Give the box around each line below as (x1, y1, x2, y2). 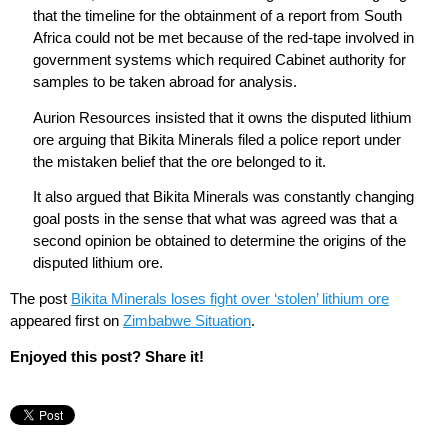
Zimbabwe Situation (123, 312, 251, 330)
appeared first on (10, 312, 123, 330)
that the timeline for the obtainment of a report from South (32, 6, 402, 24)
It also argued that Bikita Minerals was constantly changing (32, 188, 414, 206)
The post (10, 290, 71, 308)
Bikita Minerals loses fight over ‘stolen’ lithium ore (71, 290, 389, 308)
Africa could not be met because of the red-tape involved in (32, 28, 414, 46)
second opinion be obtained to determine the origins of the (32, 232, 406, 250)
